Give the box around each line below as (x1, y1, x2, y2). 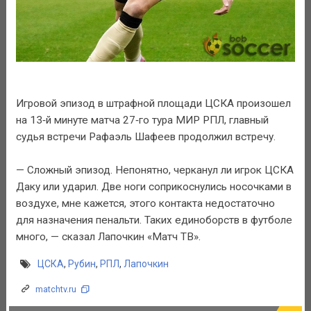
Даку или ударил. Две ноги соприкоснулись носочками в (15, 180, 292, 194)
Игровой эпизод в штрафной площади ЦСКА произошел (15, 97, 291, 110)
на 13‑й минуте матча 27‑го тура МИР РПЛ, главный (15, 114, 269, 127)
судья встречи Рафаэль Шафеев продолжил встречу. (15, 131, 276, 144)
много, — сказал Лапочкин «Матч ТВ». (15, 230, 201, 244)
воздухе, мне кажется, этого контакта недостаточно (15, 197, 275, 210)
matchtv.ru (35, 283, 76, 294)
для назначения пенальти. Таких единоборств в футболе (15, 214, 292, 227)
